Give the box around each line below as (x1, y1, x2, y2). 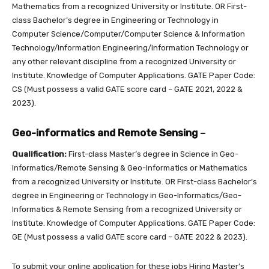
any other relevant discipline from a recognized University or (12, 56, 236, 66)
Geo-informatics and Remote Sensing (12, 126, 198, 139)
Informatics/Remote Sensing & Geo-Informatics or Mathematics (12, 163, 247, 172)
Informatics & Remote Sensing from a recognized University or (12, 204, 242, 214)
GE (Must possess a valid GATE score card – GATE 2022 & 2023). (12, 232, 247, 241)
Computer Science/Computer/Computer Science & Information (12, 29, 245, 38)
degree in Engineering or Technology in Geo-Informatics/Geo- (12, 190, 241, 200)
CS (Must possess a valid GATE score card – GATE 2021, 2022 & (12, 84, 243, 94)
